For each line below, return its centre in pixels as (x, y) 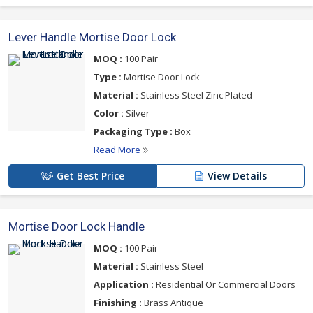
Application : (124, 284)
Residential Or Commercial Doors (225, 284)
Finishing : (118, 302)
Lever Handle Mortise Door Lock (92, 37)
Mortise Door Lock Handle (77, 226)
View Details (237, 175)
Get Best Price (90, 175)
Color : (109, 113)
